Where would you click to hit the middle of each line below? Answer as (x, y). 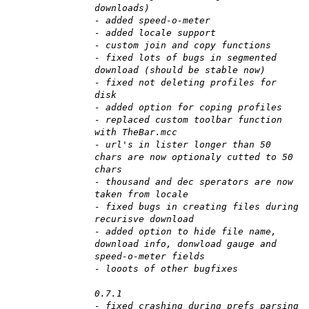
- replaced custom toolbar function (188, 120)
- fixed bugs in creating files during (197, 207)
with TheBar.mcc (136, 132)
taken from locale (141, 195)
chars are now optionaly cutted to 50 (194, 157)
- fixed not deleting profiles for (186, 83)
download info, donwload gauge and (186, 244)
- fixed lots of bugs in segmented (186, 58)
